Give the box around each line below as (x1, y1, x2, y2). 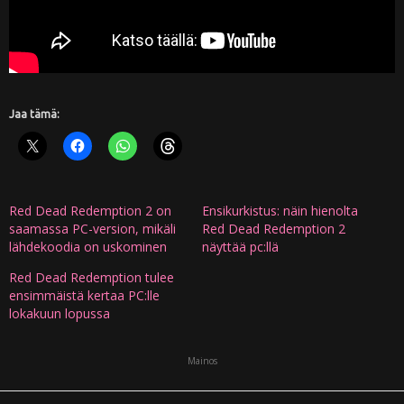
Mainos (187, 353, 217, 367)
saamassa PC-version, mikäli (9, 219, 176, 237)
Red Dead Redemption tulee (9, 268, 174, 286)
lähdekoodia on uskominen (9, 237, 167, 255)
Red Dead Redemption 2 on (9, 201, 171, 219)
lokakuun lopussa (9, 304, 110, 322)
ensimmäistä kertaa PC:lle (9, 286, 160, 304)
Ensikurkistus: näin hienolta (202, 201, 358, 219)
